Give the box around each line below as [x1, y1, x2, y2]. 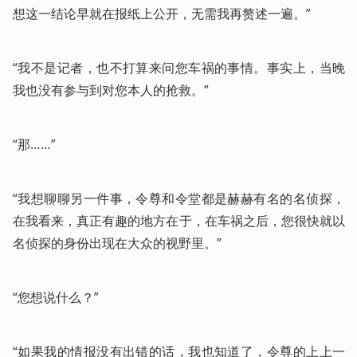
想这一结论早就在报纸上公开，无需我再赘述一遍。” [13, 4, 311, 22]
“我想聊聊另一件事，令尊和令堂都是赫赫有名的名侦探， [13, 189, 345, 207]
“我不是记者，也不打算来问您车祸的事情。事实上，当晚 [13, 58, 345, 76]
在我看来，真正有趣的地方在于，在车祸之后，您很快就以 [13, 211, 345, 229]
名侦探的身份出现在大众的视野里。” [13, 233, 222, 252]
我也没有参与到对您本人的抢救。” [13, 80, 209, 99]
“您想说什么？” [13, 288, 99, 306]
